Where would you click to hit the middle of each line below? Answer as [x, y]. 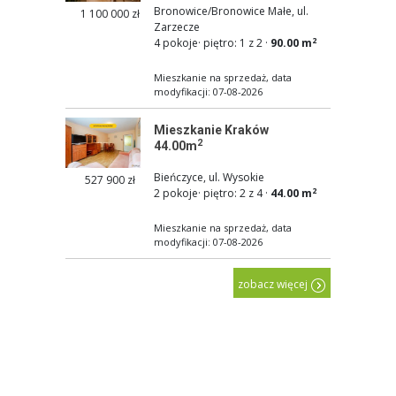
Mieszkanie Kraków [211, 130]
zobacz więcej [274, 285]
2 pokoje [176, 194]
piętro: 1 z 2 [233, 43]
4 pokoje [176, 43]
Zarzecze [177, 27]
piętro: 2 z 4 [233, 194]
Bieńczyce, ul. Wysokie [209, 178]
